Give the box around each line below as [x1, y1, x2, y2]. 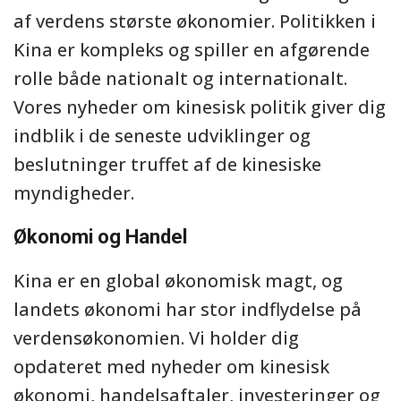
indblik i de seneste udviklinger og [13, 124, 311, 148]
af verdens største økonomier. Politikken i [13, 9, 376, 33]
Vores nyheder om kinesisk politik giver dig [13, 95, 386, 119]
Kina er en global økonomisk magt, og [13, 269, 343, 293]
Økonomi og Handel [13, 226, 187, 248]
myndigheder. [13, 181, 134, 205]
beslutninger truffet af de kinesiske [13, 152, 321, 176]
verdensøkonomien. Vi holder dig [13, 326, 299, 350]
